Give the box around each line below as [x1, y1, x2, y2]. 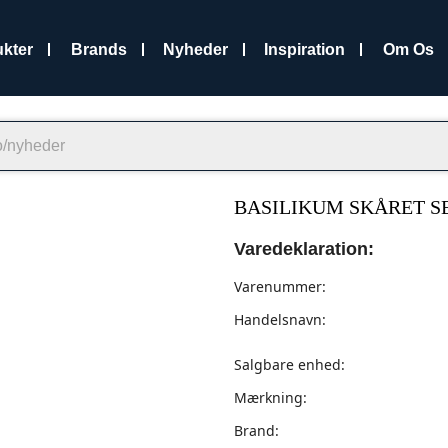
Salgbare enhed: [234, 355, 345, 374]
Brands [71, 40, 128, 58]
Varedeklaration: [234, 239, 374, 259]
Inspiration [264, 40, 346, 58]
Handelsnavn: [234, 310, 326, 329]
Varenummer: [234, 277, 326, 296]
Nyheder [163, 40, 229, 58]
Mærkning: [234, 388, 307, 407]
